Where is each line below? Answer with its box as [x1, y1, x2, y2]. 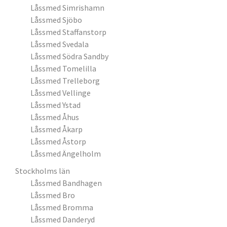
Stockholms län [15, 166, 70, 176]
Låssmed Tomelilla [30, 63, 96, 73]
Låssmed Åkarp [30, 124, 83, 134]
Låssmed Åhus [30, 112, 79, 122]
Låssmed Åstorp [30, 136, 86, 146]
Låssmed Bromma [30, 202, 93, 212]
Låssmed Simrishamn [30, 3, 104, 13]
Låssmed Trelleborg [30, 75, 100, 86]
